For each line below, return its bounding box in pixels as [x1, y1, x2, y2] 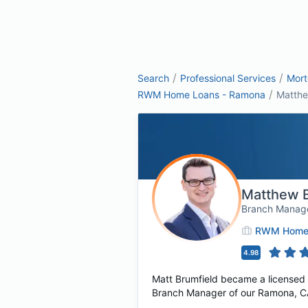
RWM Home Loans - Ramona [137, 89, 265, 100]
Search [137, 72, 169, 84]
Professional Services [180, 72, 276, 84]
